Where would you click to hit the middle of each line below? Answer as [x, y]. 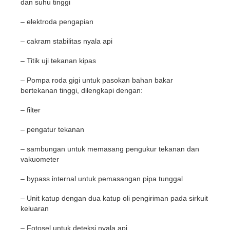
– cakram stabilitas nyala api [66, 41]
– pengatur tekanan [52, 129]
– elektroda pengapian [57, 22]
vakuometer [40, 159]
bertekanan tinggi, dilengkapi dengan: [82, 90]
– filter [31, 110]
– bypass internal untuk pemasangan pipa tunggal [102, 179]
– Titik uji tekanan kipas [58, 61]
